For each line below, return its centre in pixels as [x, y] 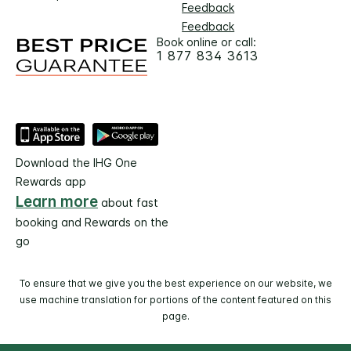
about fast [128, 202]
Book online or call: [206, 42]
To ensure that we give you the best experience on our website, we [175, 283]
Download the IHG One [76, 162]
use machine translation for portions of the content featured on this [175, 299]
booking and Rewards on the [92, 222]
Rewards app [51, 181]
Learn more [57, 201]
